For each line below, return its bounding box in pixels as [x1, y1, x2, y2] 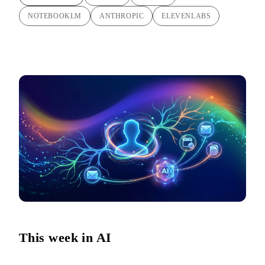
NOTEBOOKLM [28, 12, 82, 21]
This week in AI [19, 230, 112, 245]
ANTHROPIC [99, 12, 144, 21]
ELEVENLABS [161, 12, 211, 21]
